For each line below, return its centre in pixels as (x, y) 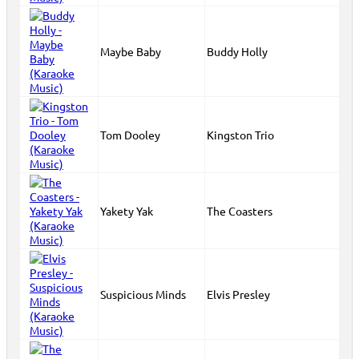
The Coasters (240, 211)
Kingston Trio (240, 135)
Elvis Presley (238, 294)
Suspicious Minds (143, 294)
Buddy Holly (237, 51)
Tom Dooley (130, 135)
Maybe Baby (131, 51)
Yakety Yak (127, 211)
